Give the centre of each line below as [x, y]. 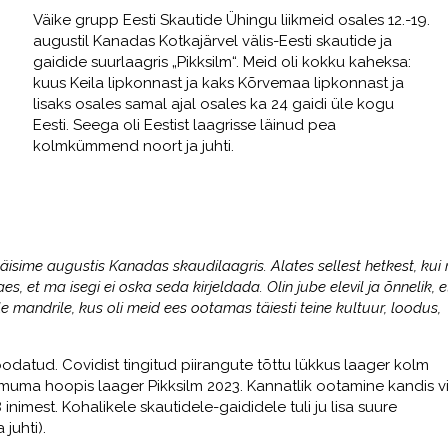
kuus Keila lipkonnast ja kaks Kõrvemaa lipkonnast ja [218, 82]
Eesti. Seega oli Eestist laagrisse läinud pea [184, 124]
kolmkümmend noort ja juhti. [133, 145]
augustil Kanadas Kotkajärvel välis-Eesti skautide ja [212, 40]
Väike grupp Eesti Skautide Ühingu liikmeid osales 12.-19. [231, 19]
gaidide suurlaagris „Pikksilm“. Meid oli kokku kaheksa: [221, 61]
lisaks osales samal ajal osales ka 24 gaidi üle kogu [213, 103]
